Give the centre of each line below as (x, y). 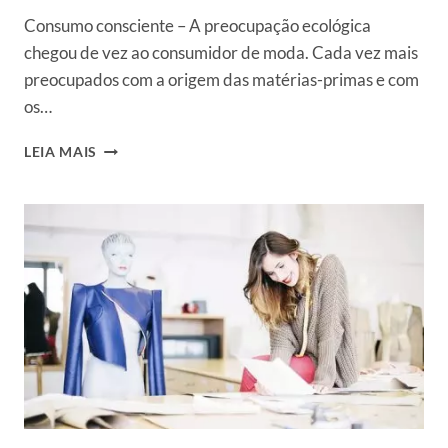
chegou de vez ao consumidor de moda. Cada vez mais (221, 53)
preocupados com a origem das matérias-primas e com (221, 80)
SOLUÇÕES (135, 272)
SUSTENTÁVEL (147, 230)
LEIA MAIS (61, 152)
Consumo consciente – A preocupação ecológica (197, 26)
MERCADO (133, 314)
